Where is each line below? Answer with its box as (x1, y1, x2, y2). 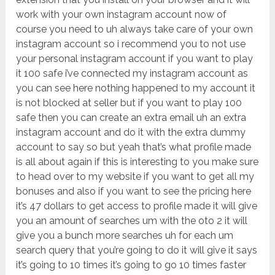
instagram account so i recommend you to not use (16, 38, 246, 50)
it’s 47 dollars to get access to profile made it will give (16, 200, 258, 212)
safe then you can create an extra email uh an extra (16, 112, 247, 124)
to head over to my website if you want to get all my (16, 171, 255, 183)
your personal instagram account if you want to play (16, 53, 254, 65)
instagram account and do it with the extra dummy (16, 126, 246, 139)
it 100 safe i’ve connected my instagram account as (16, 68, 249, 80)
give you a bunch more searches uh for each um (16, 230, 234, 242)
